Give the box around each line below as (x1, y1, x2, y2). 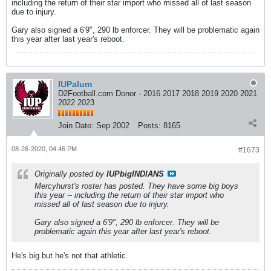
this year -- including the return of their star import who (34, 191, 224, 200)
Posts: (138, 121, 161, 130)
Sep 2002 (96, 121, 129, 130)
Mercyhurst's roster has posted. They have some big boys (34, 181, 238, 191)
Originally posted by (34, 169, 106, 178)
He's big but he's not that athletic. (11, 251, 128, 260)
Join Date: (58, 121, 94, 130)
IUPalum (58, 79, 92, 89)
